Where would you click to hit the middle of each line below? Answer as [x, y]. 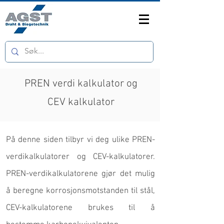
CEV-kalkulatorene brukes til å [80, 208]
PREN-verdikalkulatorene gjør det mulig [80, 174]
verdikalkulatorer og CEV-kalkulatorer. [80, 157]
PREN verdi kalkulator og [81, 84]
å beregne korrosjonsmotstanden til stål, [80, 191]
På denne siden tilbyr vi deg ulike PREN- [80, 140]
